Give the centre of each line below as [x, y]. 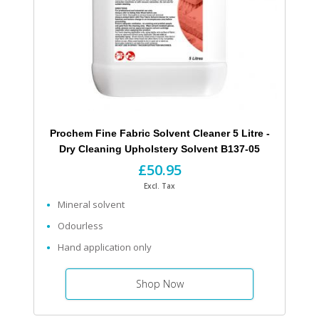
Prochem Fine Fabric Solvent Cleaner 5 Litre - [159, 134]
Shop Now [159, 284]
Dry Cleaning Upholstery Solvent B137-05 [159, 149]
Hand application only [105, 247]
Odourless [80, 226]
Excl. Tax [159, 186]
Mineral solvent [91, 205]
